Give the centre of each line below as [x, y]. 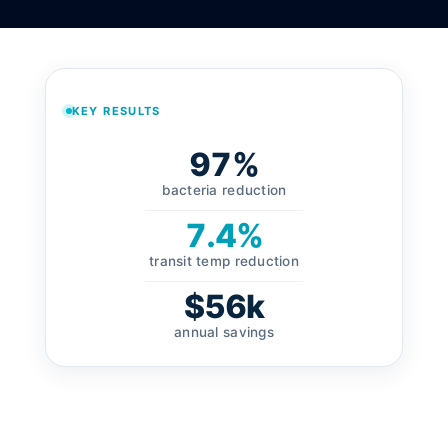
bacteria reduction [224, 189]
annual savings [224, 331]
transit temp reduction [224, 260]
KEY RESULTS [116, 110]
